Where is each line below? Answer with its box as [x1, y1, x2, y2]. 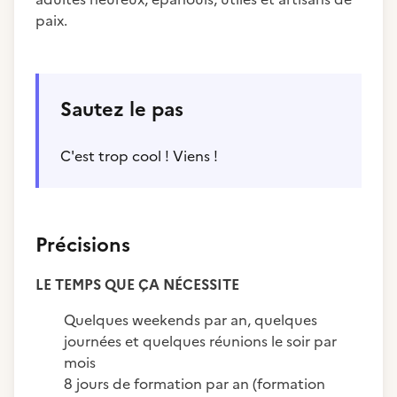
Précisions [35, 230, 130, 260]
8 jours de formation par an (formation [64, 373, 325, 394]
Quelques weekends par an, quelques [64, 309, 317, 331]
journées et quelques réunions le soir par [64, 331, 337, 352]
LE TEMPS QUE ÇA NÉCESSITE [35, 274, 243, 295]
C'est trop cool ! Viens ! [60, 145, 218, 167]
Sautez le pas [60, 95, 183, 124]
